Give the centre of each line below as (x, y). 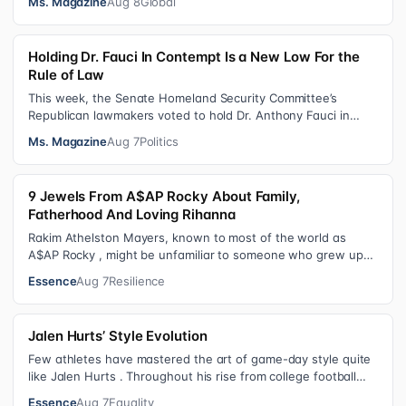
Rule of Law (67, 75)
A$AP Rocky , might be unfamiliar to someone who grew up (196, 255)
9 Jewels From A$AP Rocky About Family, (164, 197)
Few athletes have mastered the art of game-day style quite (200, 359)
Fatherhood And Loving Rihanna (132, 215)
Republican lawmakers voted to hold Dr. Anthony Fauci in (189, 116)
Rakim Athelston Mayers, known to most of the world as (187, 238)
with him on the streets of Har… (118, 272)
